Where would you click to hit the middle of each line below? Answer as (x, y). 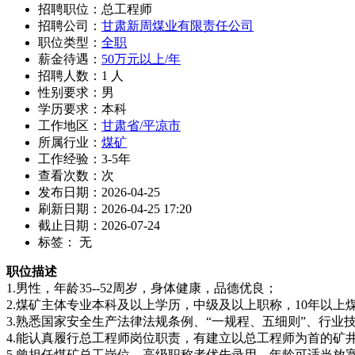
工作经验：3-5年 (84, 158)
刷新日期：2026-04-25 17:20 (115, 208)
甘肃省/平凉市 (141, 125)
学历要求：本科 (82, 109)
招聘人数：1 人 (81, 75)
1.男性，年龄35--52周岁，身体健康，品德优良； (142, 288)
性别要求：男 (76, 92)
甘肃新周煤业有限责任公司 (177, 25)
